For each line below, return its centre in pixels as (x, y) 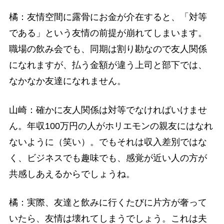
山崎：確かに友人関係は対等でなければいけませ (108, 110)
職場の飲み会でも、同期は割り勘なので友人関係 (108, 49)
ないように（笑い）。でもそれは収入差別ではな (108, 142)
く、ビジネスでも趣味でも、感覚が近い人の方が (108, 158)
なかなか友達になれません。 (67, 81)
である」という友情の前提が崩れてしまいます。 (108, 33)
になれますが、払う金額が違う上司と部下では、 (108, 65)
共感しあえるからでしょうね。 (72, 174)
